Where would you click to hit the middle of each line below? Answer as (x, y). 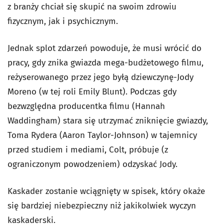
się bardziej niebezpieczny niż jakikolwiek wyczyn (102, 206)
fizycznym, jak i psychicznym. (63, 21)
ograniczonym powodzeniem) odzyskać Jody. (92, 164)
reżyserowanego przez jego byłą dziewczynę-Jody (100, 77)
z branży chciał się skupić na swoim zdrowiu (92, 7)
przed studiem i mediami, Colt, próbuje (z (88, 150)
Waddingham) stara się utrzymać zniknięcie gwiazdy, (108, 121)
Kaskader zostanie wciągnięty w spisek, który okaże (106, 191)
